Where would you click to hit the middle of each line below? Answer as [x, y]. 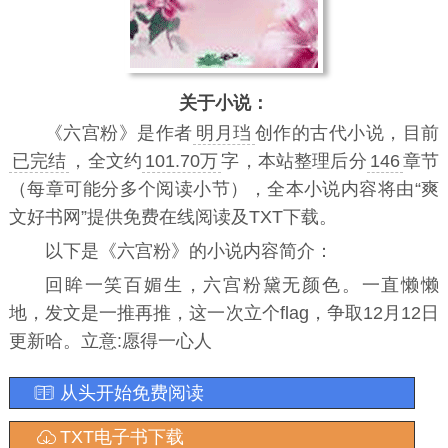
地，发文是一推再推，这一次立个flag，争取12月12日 [224, 313]
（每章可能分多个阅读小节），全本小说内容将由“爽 [224, 189]
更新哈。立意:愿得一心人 [110, 341]
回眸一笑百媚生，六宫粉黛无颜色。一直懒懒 [242, 285]
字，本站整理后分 [294, 161]
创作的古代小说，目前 [347, 133]
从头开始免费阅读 [131, 393]
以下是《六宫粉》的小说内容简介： [188, 251]
